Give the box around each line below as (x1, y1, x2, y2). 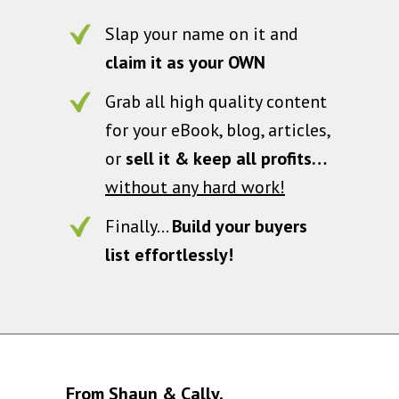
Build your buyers (172, 215, 307, 239)
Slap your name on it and (105, 22, 298, 46)
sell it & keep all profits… (126, 147, 327, 171)
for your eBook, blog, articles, (105, 118, 331, 142)
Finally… (105, 215, 172, 239)
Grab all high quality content (105, 90, 327, 114)
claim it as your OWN (105, 51, 265, 75)
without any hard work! (105, 175, 285, 199)
